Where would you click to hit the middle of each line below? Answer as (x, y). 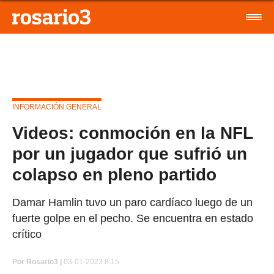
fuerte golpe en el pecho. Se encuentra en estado (133, 218)
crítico (27, 234)
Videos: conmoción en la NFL (132, 133)
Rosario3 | (44, 262)
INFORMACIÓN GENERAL (57, 107)
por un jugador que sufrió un (130, 154)
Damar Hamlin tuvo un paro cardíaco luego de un (132, 202)
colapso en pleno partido (114, 175)
